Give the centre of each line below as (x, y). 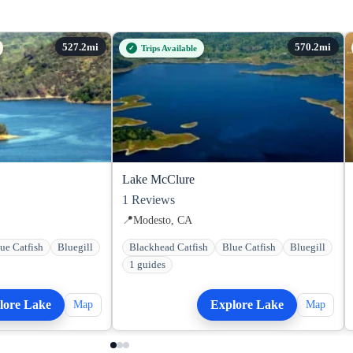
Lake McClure (158, 179)
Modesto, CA (163, 219)
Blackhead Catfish (169, 247)
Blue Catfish (249, 247)
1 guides (147, 264)
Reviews (152, 199)
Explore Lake (247, 304)
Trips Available (169, 48)
